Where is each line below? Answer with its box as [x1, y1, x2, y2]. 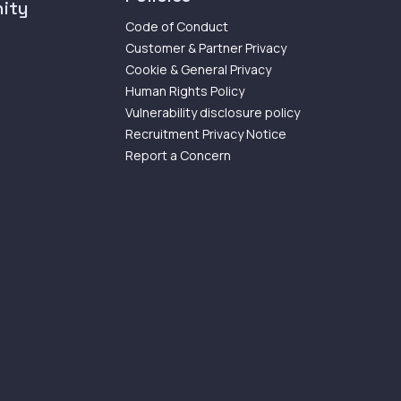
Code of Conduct [125, 18, 228, 35]
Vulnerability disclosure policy [125, 104, 300, 121]
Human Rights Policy [125, 82, 244, 99]
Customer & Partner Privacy [125, 39, 286, 56]
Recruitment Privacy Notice [125, 125, 286, 142]
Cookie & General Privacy [125, 61, 271, 78]
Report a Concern [125, 147, 231, 164]
